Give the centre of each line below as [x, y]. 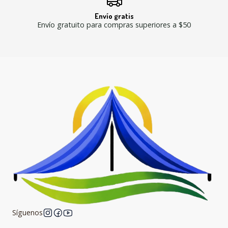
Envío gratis [114, 16]
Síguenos [27, 213]
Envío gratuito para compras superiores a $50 [114, 24]
